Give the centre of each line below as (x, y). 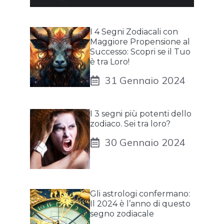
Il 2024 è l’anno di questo (140, 204)
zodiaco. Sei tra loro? (130, 124)
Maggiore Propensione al (140, 42)
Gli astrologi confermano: (140, 194)
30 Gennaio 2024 (145, 142)
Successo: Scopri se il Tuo (140, 52)
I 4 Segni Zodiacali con (134, 32)
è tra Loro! (110, 62)
